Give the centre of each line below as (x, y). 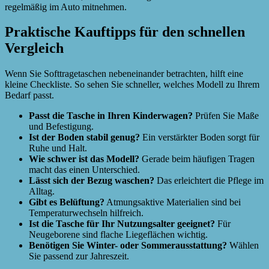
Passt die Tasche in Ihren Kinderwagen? (111, 116)
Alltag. (42, 192)
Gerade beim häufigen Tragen (197, 159)
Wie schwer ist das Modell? (84, 159)
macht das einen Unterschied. (84, 170)
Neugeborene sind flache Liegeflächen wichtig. (118, 235)
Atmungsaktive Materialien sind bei (173, 202)
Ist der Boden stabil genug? (84, 138)
